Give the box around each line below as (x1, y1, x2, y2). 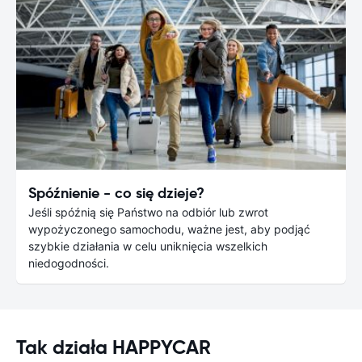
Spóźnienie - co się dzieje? (28, 183, 204, 203)
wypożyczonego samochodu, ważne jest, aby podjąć (28, 222, 310, 237)
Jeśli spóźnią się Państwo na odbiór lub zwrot (28, 205, 268, 220)
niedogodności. (28, 256, 109, 271)
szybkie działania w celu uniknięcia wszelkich (28, 239, 267, 254)
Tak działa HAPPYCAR (16, 335, 211, 360)
